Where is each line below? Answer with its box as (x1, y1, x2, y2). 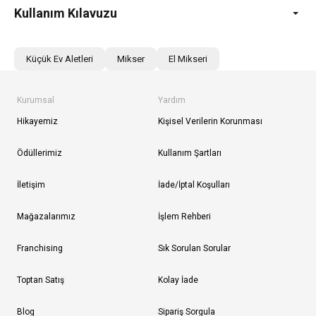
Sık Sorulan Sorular (158, 243, 231, 254)
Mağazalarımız (17, 212, 75, 222)
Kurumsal (17, 95, 54, 106)
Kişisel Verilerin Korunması (158, 116, 262, 127)
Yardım (158, 95, 186, 106)
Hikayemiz (17, 116, 58, 127)
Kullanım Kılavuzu (14, 6, 117, 21)
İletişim (17, 180, 45, 190)
